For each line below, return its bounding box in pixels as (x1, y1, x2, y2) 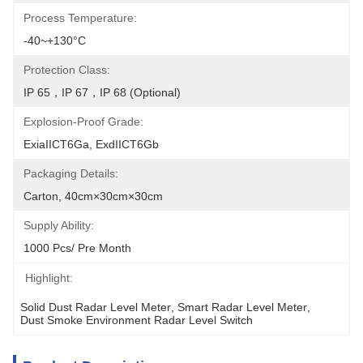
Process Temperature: (23, 11, 137, 24)
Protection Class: (23, 63, 110, 76)
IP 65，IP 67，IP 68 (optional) (23, 86, 181, 99)
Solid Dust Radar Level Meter (20, 301, 171, 314)
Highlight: (25, 271, 73, 284)
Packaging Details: (23, 167, 118, 180)
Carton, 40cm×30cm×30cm (23, 190, 163, 203)
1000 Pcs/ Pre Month (23, 241, 131, 254)
